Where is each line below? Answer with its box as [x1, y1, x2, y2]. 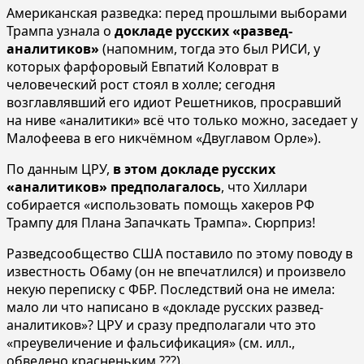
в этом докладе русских [113, 159, 275, 178]
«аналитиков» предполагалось [6, 177, 221, 196]
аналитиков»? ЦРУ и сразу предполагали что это [6, 315, 316, 334]
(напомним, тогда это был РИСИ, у [99, 39, 320, 58]
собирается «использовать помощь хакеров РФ [6, 195, 314, 214]
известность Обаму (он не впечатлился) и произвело [6, 262, 346, 280]
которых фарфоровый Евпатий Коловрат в [6, 57, 279, 76]
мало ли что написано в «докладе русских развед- [6, 297, 323, 316]
